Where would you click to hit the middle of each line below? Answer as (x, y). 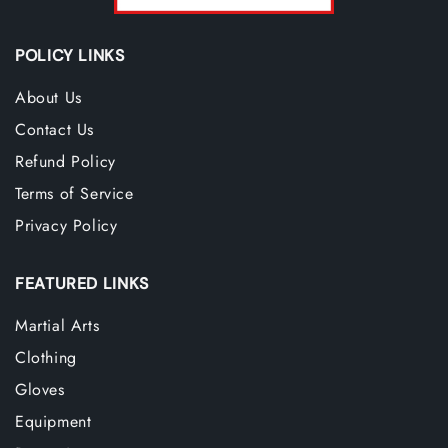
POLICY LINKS (70, 55)
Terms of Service (74, 193)
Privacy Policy (66, 225)
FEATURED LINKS (82, 283)
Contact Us (54, 129)
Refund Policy (65, 161)
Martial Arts (57, 325)
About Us (48, 97)
